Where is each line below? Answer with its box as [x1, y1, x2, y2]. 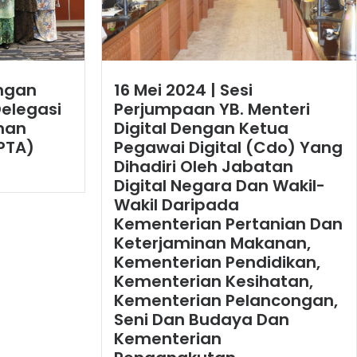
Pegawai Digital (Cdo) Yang [114, 136, 343, 159]
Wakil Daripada [114, 194, 239, 217]
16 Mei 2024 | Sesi [114, 79, 253, 102]
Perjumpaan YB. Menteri [114, 98, 310, 121]
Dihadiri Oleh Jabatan [114, 155, 293, 178]
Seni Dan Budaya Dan [114, 308, 289, 331]
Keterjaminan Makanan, [114, 232, 311, 255]
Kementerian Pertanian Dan [114, 213, 343, 236]
